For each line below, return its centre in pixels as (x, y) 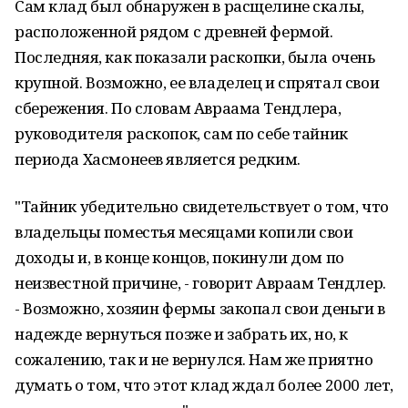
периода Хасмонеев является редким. (158, 159)
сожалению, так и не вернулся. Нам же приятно (194, 359)
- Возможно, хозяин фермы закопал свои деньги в (200, 308)
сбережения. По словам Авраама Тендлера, (178, 108)
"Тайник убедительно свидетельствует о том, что (202, 206)
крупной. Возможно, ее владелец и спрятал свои (197, 82)
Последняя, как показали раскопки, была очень (195, 57)
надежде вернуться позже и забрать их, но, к (181, 334)
